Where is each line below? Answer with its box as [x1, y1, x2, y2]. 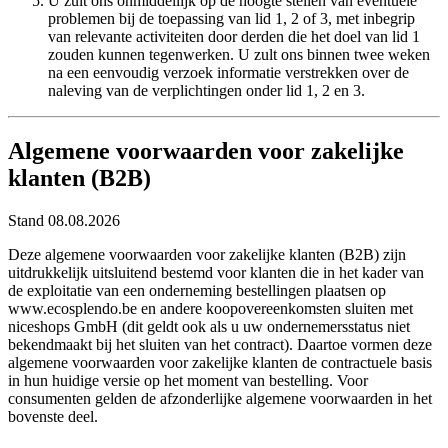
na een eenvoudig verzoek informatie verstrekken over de [48, 64, 409, 82]
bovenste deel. [8, 408, 98, 426]
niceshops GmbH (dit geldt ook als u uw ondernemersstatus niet [8, 318, 410, 336]
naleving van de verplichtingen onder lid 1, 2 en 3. [48, 82, 365, 100]
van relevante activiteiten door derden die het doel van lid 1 [48, 28, 420, 46]
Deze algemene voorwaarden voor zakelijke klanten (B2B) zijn [8, 246, 406, 264]
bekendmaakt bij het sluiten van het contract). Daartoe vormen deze [8, 336, 432, 354]
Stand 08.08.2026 [8, 212, 120, 230]
